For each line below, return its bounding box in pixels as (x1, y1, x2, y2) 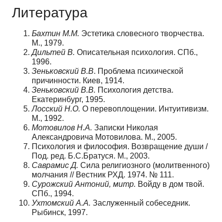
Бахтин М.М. (32, 29, 79, 38)
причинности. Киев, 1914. (32, 76, 124, 85)
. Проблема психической (94, 66, 183, 75)
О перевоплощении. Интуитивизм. (80, 104, 209, 113)
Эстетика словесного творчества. (79, 29, 204, 38)
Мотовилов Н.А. (32, 123, 92, 132)
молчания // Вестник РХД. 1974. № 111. (32, 170, 174, 179)
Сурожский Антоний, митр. (32, 179, 136, 188)
